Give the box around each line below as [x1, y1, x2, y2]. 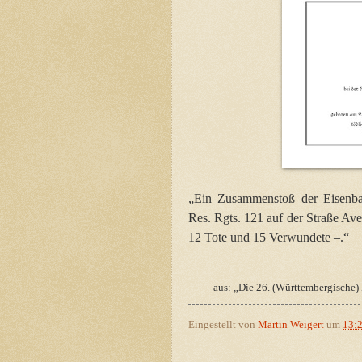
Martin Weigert [258, 319, 324, 331]
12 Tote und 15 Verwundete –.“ [188, 229, 349, 244]
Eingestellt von [188, 319, 258, 331]
